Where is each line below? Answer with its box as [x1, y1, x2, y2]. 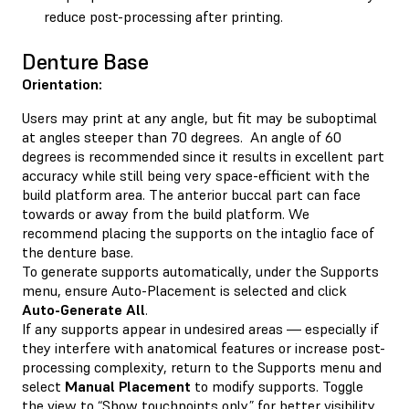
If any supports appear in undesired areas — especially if [22, 319, 379, 338]
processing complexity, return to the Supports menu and [22, 357, 382, 376]
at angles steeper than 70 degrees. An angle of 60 [22, 127, 341, 146]
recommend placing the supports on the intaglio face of [22, 223, 374, 242]
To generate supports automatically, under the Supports [22, 261, 379, 280]
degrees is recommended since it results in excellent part [22, 146, 384, 165]
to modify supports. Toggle [191, 376, 363, 395]
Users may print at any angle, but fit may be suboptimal [22, 108, 377, 127]
